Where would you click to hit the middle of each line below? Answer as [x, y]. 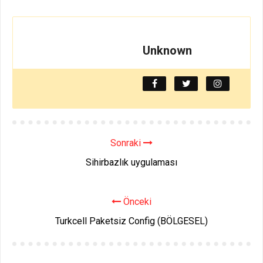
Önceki [136, 202]
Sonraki [127, 143]
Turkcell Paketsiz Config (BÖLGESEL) [131, 221]
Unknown [167, 51]
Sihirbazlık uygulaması [131, 163]
